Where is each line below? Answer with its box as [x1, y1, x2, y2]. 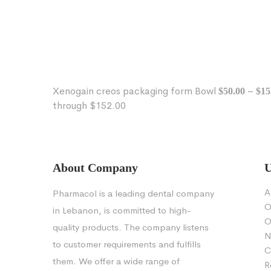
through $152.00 [53, 99, 126, 113]
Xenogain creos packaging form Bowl [53, 85, 218, 98]
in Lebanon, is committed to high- [53, 204, 191, 217]
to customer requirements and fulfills [53, 238, 201, 250]
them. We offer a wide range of [53, 255, 180, 267]
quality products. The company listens [53, 221, 209, 233]
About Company [53, 161, 138, 175]
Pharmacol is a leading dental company [53, 188, 214, 200]
